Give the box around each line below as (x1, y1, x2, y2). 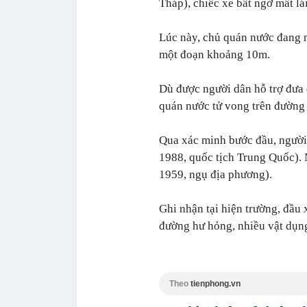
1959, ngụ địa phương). (159, 168, 272, 181)
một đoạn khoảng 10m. (159, 48, 270, 61)
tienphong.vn (191, 279, 241, 288)
